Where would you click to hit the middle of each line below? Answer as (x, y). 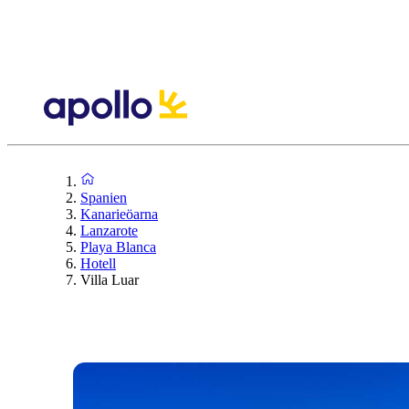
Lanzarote (109, 230)
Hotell (98, 263)
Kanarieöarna (119, 214)
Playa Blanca (118, 246)
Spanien (104, 197)
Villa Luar (110, 279)
